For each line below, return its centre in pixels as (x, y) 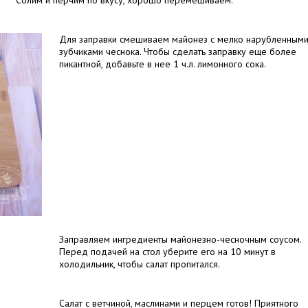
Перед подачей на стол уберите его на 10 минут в (167, 252)
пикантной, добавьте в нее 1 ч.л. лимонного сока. (163, 64)
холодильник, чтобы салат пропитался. (140, 264)
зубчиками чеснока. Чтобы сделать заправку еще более (178, 52)
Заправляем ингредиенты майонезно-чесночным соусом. (180, 239)
